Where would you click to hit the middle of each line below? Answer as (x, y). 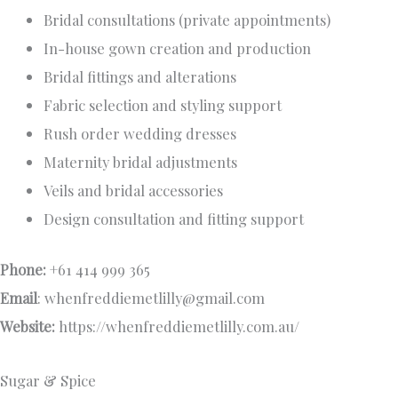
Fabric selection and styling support (163, 105)
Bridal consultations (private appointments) (187, 20)
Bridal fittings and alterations (140, 77)
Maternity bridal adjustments (141, 162)
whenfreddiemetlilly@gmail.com (155, 298)
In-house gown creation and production (178, 48)
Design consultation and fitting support (174, 219)
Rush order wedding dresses (140, 134)
